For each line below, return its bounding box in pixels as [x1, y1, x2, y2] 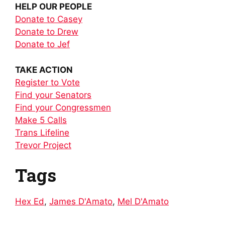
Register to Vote [15, 77, 80, 87]
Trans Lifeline [15, 127, 69, 138]
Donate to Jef [15, 39, 70, 50]
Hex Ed [15, 196, 44, 207]
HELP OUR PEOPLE [15, 2, 92, 12]
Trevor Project [15, 140, 71, 150]
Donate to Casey [15, 14, 82, 25]
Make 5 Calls [15, 115, 67, 125]
